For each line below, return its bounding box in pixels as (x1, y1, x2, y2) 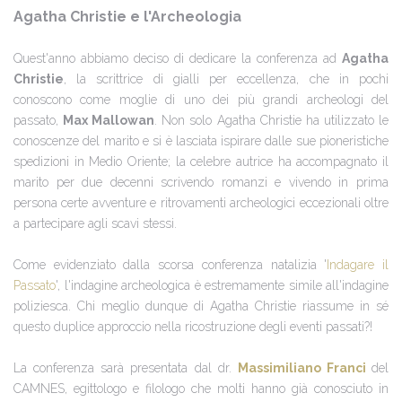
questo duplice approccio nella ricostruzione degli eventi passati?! (13, 319, 372, 334)
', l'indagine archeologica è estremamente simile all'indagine (56, 278, 389, 293)
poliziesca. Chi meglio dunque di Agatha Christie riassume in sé (13, 299, 389, 313)
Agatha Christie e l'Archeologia (13, 8, 241, 25)
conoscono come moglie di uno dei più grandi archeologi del (13, 92, 389, 107)
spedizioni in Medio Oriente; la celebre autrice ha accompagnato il (13, 154, 389, 169)
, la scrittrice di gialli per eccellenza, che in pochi (64, 72, 389, 86)
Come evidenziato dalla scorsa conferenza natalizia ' (13, 258, 328, 272)
